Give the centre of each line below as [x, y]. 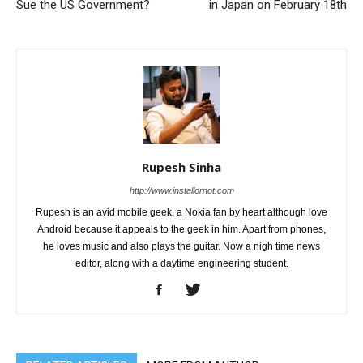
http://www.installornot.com [181, 190]
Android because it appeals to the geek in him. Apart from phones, [181, 229]
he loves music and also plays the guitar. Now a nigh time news [181, 246]
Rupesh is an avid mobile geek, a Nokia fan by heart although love [181, 212]
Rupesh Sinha [181, 167]
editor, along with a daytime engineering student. [181, 263]
